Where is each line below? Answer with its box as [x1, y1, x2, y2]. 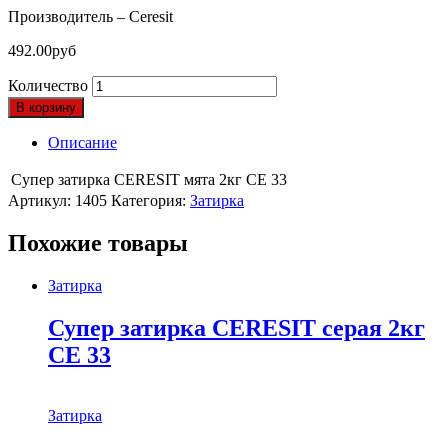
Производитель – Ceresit [8, 7, 173, 25]
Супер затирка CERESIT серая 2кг [48, 314, 425, 341]
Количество [8, 76, 88, 94]
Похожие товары [8, 229, 188, 256]
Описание [48, 133, 117, 151]
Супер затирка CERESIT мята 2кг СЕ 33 [11, 170, 287, 188]
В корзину [16, 99, 76, 115]
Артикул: [8, 191, 75, 209]
